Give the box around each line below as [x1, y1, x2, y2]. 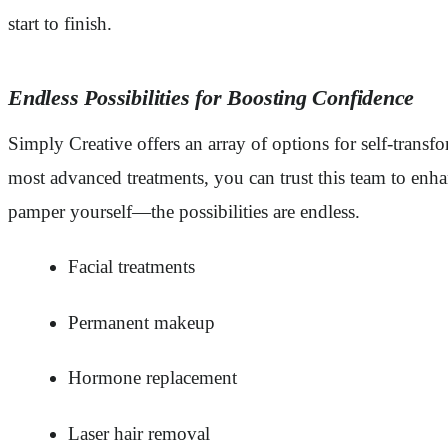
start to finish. [8, 12, 112, 34]
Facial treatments [68, 256, 195, 278]
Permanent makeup [68, 311, 215, 333]
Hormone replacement [68, 367, 237, 389]
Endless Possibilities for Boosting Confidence [8, 85, 415, 110]
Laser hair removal [68, 422, 210, 444]
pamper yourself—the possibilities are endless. [8, 200, 360, 222]
